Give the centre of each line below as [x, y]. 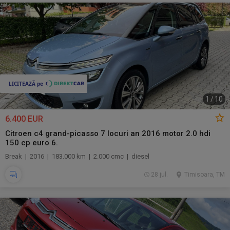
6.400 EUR [24, 119]
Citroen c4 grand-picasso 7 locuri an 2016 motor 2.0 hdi [108, 133]
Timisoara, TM [205, 175]
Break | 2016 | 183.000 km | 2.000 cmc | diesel [77, 156]
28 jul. [159, 175]
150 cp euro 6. [32, 143]
